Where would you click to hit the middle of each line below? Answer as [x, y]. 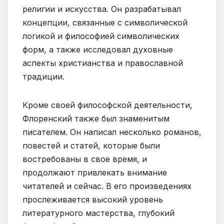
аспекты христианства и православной [103, 63]
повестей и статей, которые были [91, 146]
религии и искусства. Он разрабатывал [102, 9]
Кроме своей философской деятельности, [107, 105]
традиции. [43, 77]
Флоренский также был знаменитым [96, 119]
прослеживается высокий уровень [93, 200]
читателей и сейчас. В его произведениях [107, 186]
